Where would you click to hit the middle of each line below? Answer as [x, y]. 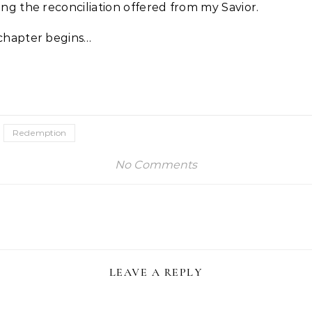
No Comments [156, 165]
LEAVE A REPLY [156, 272]
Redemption [39, 133]
